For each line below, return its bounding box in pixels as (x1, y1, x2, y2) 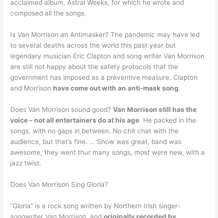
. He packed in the (139, 116, 197, 124)
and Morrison (10, 84, 54, 92)
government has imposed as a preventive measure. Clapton (10, 73, 198, 82)
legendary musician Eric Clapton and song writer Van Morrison (10, 52, 205, 60)
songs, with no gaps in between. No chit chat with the (10, 127, 179, 135)
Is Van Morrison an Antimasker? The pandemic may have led (10, 31, 200, 39)
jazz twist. (10, 159, 42, 167)
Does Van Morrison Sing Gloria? (10, 180, 109, 188)
